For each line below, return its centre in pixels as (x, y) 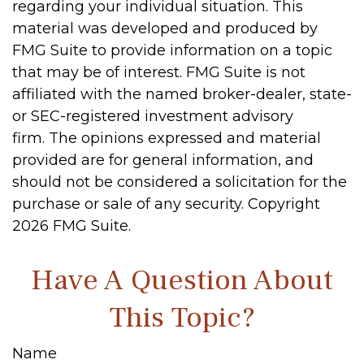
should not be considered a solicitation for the (180, 182)
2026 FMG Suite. (71, 226)
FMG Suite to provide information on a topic (172, 50)
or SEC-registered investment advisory (153, 116)
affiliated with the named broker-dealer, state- (182, 94)
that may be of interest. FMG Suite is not (159, 72)
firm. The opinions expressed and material (167, 138)
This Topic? (182, 318)
